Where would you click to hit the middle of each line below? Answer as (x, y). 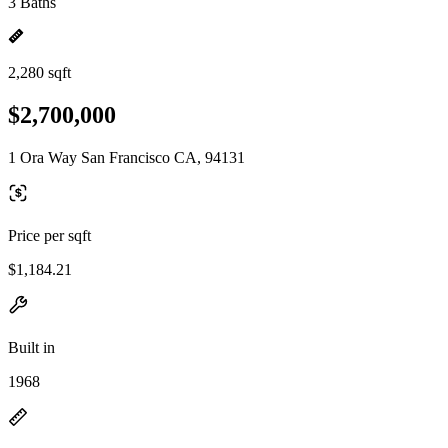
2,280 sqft (39, 72)
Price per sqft (49, 235)
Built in (31, 347)
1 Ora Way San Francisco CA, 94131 (126, 157)
